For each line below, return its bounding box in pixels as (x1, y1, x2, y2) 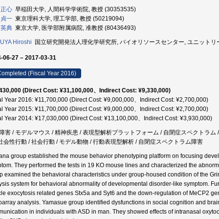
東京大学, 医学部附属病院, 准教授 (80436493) (12, 24, 136, 31)
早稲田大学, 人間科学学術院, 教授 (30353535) (12, 6, 136, 13)
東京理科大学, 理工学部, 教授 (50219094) (12, 15, 124, 22)
